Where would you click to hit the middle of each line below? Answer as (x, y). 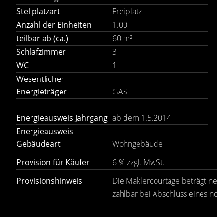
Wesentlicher (40, 79)
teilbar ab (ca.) (42, 38)
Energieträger (42, 92)
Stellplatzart (38, 11)
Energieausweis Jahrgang (62, 118)
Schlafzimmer (41, 52)
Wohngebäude (137, 144)
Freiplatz (127, 11)
